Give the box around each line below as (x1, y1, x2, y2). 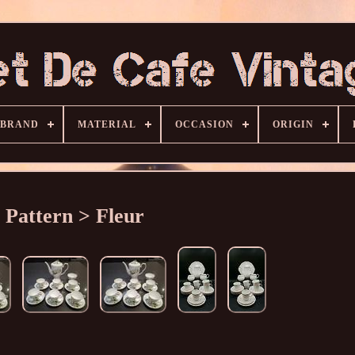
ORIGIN (273, 119, 314, 130)
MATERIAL (78, 119, 136, 130)
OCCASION (175, 119, 234, 130)
